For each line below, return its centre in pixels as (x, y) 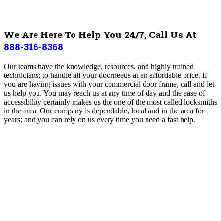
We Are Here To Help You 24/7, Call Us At (100, 35)
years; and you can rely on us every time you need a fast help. (101, 120)
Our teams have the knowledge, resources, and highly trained (99, 66)
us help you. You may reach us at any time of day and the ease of (105, 93)
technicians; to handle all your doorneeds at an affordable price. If (106, 75)
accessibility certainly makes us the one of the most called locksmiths (110, 102)
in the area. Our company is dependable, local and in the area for (104, 111)
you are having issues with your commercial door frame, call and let (109, 84)
